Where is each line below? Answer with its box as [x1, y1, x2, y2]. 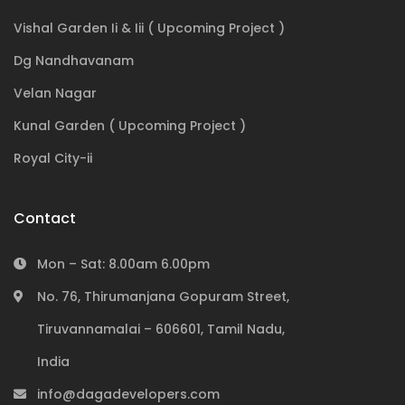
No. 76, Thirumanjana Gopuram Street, [37, 287, 289, 306]
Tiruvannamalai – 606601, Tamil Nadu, [37, 320, 285, 338]
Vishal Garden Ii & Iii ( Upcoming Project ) [14, 19, 285, 37]
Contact [14, 208, 76, 229]
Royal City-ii [14, 149, 92, 167]
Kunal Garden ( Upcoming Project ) [14, 117, 246, 135]
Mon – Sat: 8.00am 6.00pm [37, 255, 210, 273]
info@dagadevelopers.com [37, 385, 220, 403]
